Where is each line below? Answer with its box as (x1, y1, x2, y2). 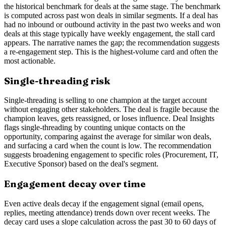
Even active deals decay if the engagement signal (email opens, (4, 199, 204, 208)
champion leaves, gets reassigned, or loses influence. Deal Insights (4, 114, 214, 123)
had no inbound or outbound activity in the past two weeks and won (4, 20, 220, 29)
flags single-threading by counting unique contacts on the (4, 123, 185, 132)
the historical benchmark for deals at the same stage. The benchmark (4, 2, 220, 11)
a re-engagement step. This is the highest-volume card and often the (4, 47, 218, 56)
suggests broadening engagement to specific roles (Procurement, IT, (4, 150, 218, 159)
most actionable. (4, 56, 55, 66)
